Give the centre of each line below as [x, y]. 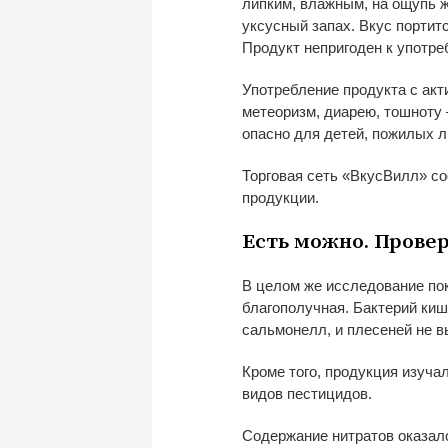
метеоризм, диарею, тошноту [342, 111]
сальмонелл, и [292, 329]
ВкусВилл [384, 175]
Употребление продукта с [330, 89]
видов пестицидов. [307, 393]
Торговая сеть [292, 175]
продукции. [280, 197]
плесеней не [389, 329]
